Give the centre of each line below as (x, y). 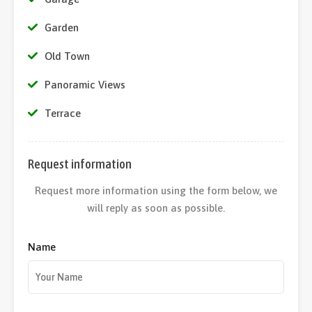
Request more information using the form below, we (156, 190)
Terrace (63, 113)
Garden (62, 28)
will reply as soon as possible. (156, 208)
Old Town (67, 56)
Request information (80, 164)
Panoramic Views (85, 85)
